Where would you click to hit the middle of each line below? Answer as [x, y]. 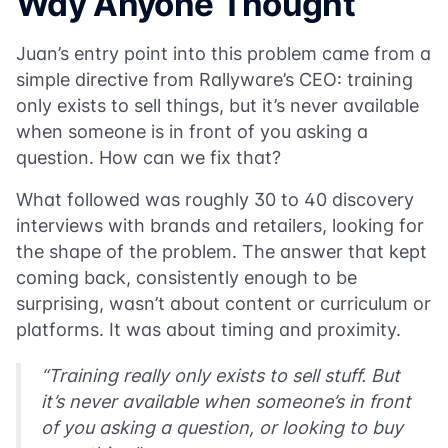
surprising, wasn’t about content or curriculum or [223, 303]
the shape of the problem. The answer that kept [221, 251]
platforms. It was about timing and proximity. [208, 329]
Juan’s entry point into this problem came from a [223, 53]
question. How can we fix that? [148, 157]
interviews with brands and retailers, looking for [220, 225]
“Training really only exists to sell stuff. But [220, 375]
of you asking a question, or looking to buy [222, 427]
